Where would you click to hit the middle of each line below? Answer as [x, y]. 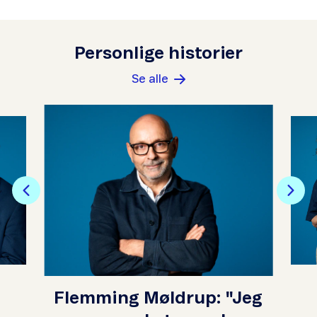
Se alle [150, 79]
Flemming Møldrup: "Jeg [158, 299]
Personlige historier [158, 54]
